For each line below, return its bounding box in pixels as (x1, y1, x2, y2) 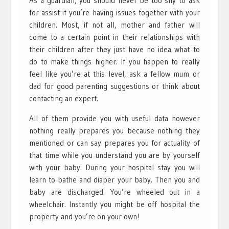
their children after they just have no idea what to (29, 44, 200, 54)
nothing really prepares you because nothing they (29, 125, 200, 135)
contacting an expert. (29, 93, 99, 103)
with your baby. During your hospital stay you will (29, 162, 200, 172)
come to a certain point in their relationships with (29, 32, 200, 42)
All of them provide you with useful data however (29, 113, 200, 123)
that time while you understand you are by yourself (29, 150, 200, 160)
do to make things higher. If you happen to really (29, 56, 200, 66)
